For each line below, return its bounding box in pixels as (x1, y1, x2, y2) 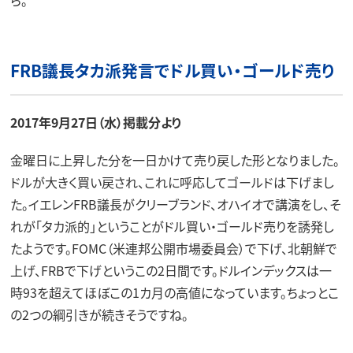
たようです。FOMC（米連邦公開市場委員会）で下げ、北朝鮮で (9, 238, 337, 258)
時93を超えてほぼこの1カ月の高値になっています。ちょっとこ (9, 282, 339, 302)
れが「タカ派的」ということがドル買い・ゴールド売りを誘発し (9, 216, 334, 236)
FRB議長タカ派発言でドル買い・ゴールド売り (9, 58, 335, 83)
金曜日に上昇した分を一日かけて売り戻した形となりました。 (9, 150, 340, 169)
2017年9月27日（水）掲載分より (9, 112, 182, 132)
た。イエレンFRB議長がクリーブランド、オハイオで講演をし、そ (9, 194, 340, 214)
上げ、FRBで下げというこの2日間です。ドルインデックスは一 (9, 260, 332, 280)
